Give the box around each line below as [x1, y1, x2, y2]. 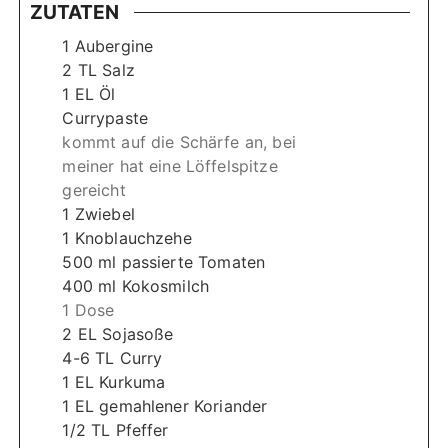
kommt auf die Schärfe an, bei [62, 132, 296, 153]
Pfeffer [115, 420, 169, 441]
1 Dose [62, 300, 115, 321]
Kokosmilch [121, 276, 210, 297]
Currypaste [62, 108, 148, 129]
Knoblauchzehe [74, 228, 192, 249]
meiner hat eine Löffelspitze [62, 156, 278, 177]
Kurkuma [99, 372, 166, 393]
